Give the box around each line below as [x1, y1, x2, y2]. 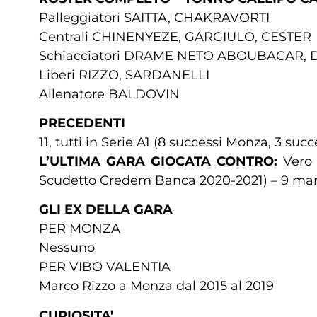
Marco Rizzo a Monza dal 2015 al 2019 [39, 278, 274, 294]
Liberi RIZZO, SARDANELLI [39, 67, 209, 83]
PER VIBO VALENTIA [39, 259, 171, 275]
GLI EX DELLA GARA [39, 202, 173, 218]
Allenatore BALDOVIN [39, 86, 180, 102]
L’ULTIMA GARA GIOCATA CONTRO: [39, 153, 283, 169]
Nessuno [39, 240, 95, 256]
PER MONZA [39, 221, 120, 237]
